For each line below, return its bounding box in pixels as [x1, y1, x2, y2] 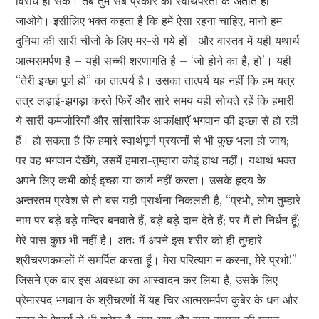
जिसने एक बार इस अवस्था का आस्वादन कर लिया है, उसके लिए [16, 273, 278, 288]
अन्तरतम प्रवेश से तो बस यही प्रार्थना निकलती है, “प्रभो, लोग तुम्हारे [16, 193, 301, 208]
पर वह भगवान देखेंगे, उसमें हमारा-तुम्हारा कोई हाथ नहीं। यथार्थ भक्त [16, 153, 296, 168]
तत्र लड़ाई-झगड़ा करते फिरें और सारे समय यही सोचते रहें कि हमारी [16, 93, 295, 108]
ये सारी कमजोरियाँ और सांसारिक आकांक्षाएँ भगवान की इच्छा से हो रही [16, 113, 299, 128]
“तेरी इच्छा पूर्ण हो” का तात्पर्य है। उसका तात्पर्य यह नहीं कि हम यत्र [16, 73, 296, 88]
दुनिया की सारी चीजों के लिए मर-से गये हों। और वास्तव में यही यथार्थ [16, 33, 300, 48]
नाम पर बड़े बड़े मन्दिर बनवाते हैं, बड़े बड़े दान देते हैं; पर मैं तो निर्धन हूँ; [16, 213, 300, 228]
